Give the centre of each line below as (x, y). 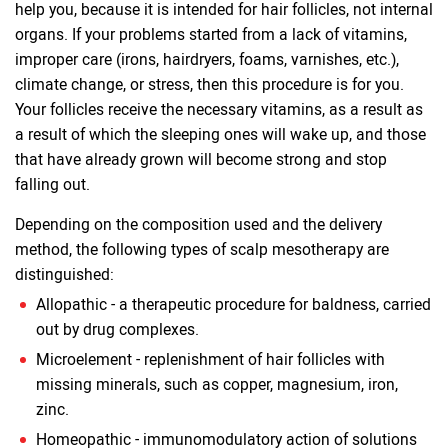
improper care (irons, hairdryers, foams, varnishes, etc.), (207, 59)
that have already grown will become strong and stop (201, 159)
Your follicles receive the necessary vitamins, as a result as (219, 109)
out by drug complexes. (117, 329)
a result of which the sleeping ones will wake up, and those (220, 134)
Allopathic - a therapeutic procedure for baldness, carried (233, 304)
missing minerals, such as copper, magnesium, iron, (217, 384)
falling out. (52, 184)
